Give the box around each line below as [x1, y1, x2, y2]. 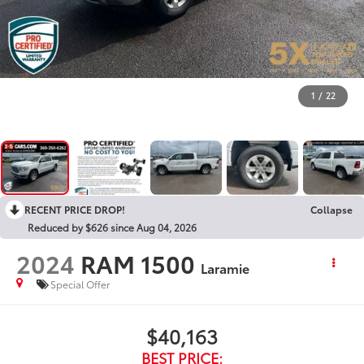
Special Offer [50, 277, 110, 292]
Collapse [310, 201, 353, 216]
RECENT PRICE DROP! [24, 201, 125, 216]
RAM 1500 [80, 245, 196, 280]
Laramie [201, 258, 250, 277]
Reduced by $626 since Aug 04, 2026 [28, 219, 197, 234]
